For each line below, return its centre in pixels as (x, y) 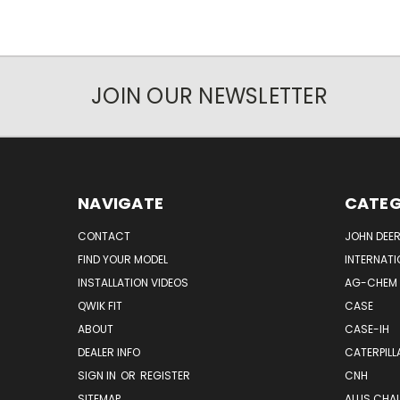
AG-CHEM (371, 283)
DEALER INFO (109, 353)
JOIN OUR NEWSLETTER (209, 96)
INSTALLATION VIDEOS (133, 283)
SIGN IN (98, 376)
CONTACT (104, 237)
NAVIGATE (121, 204)
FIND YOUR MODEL (123, 260)
